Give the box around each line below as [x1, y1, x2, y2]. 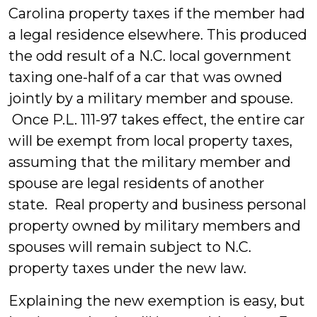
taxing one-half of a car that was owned [8, 69, 282, 86]
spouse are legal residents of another [8, 175, 265, 192]
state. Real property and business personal [8, 196, 306, 213]
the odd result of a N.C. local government [8, 47, 292, 64]
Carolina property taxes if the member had [8, 5, 305, 22]
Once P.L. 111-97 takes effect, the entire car [8, 111, 305, 128]
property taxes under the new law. [8, 260, 246, 277]
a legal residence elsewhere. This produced [8, 26, 307, 43]
